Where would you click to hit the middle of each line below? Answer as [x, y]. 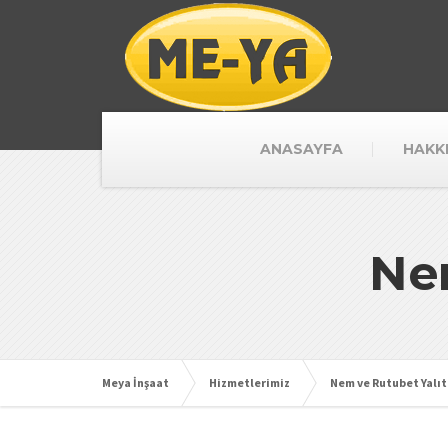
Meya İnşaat [135, 382]
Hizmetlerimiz [249, 382]
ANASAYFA [301, 149]
